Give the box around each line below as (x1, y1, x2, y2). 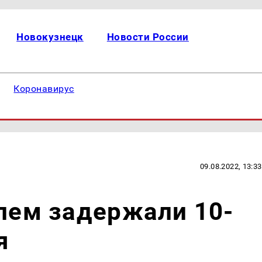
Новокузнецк (16, 31, 84, 43)
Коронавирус (13, 83, 74, 94)
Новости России (106, 31, 189, 43)
